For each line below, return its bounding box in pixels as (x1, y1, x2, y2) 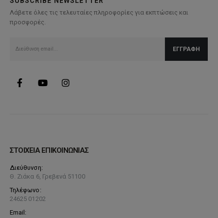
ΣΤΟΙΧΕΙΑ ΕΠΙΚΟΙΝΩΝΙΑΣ (10, 146, 89, 155)
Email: (10, 209, 27, 217)
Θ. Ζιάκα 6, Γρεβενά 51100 (10, 173, 85, 181)
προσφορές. (10, 18, 46, 26)
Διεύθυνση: (10, 164, 43, 172)
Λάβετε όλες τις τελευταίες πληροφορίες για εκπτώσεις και (10, 9, 188, 17)
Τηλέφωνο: (10, 186, 41, 194)
